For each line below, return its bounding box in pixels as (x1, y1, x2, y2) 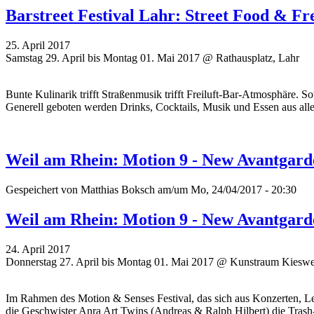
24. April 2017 (6, 243, 70, 256)
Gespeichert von (6, 184, 81, 196)
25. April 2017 (6, 39, 70, 51)
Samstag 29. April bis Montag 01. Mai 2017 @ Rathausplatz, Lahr (6, 51, 299, 64)
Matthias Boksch (81, 184, 155, 196)
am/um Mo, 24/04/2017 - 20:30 (155, 184, 296, 196)
